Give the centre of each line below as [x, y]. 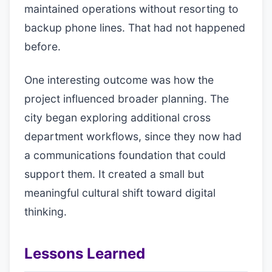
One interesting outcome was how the [119, 80]
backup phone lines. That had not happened [135, 28]
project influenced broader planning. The [127, 99]
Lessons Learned [85, 253]
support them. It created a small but [114, 174]
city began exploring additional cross [117, 117]
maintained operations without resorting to [131, 9]
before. [42, 46]
